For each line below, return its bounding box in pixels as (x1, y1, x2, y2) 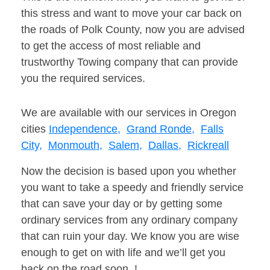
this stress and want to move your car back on (21, 7, 242, 20)
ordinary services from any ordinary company (21, 214, 237, 227)
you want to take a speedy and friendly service (21, 181, 243, 194)
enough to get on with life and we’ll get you (21, 246, 225, 259)
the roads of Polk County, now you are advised (21, 24, 245, 36)
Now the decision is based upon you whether (21, 165, 236, 178)
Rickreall (187, 139, 229, 152)
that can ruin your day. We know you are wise (21, 230, 239, 243)
